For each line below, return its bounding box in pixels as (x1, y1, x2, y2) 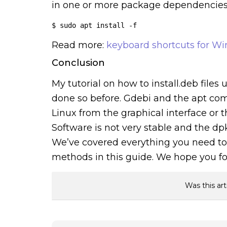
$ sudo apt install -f (52, 21, 137, 29)
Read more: (52, 39, 106, 51)
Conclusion (52, 57, 105, 68)
